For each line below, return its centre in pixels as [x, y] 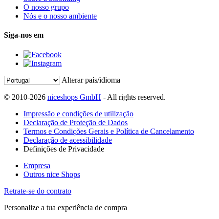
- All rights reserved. [133, 97]
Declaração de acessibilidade [68, 140]
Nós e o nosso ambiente [60, 16]
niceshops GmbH [74, 97]
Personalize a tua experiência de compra [66, 207]
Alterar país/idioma [91, 80]
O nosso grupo [46, 7]
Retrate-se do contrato [38, 191]
